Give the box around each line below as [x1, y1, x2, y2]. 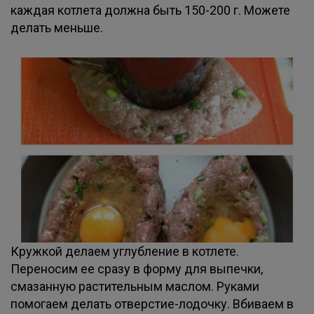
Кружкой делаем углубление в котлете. [11, 244, 239, 259]
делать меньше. [11, 20, 103, 35]
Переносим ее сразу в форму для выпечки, [11, 261, 263, 276]
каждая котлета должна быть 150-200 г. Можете [11, 3, 290, 18]
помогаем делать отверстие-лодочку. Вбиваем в [11, 296, 294, 311]
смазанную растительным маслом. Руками [11, 279, 259, 294]
